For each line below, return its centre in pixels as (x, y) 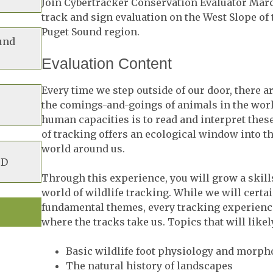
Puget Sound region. (90, 32)
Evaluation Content (106, 63)
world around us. (83, 149)
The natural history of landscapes (149, 266)
